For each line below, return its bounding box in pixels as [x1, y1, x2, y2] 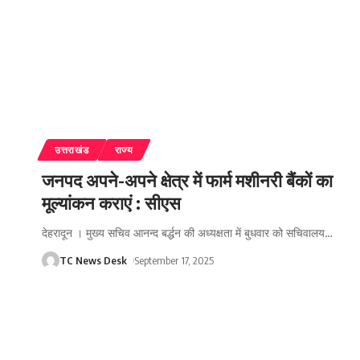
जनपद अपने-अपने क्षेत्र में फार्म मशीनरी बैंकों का [42, 169, 333, 192]
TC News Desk [59, 254, 127, 268]
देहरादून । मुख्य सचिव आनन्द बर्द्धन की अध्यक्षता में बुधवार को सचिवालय [42, 226, 325, 240]
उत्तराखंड [55, 144, 89, 157]
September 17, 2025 [133, 254, 214, 268]
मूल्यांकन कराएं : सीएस [42, 191, 181, 215]
